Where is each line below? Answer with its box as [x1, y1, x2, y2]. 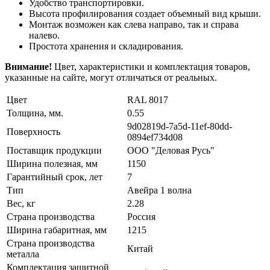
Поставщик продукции [7, 145, 102, 155]
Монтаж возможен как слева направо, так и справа [29, 19, 239, 30]
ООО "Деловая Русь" [127, 145, 215, 155]
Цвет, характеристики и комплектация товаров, [52, 61, 250, 72]
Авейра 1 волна [127, 184, 192, 195]
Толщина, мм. [7, 107, 63, 118]
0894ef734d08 [127, 131, 183, 142]
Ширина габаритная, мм [7, 224, 107, 235]
